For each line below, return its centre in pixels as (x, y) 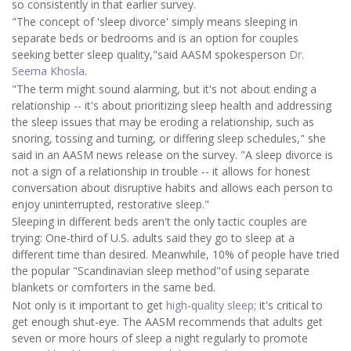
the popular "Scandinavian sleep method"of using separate (161, 271)
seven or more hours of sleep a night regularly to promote (160, 338)
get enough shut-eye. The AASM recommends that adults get (167, 321)
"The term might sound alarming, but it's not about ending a (164, 89)
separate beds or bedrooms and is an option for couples (155, 38)
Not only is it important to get (89, 305)
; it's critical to (288, 305)
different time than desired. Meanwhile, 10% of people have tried (175, 255)
